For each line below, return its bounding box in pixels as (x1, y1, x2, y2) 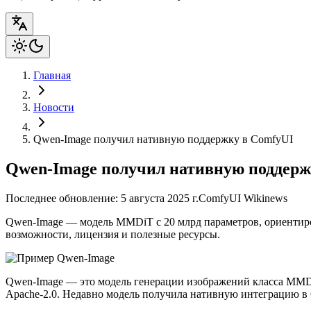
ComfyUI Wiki (199, 192, 264, 204)
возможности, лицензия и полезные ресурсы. (6, 228, 220, 240)
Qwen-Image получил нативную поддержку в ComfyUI (33, 133, 293, 145)
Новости (33, 101, 74, 113)
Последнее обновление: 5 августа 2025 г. (6, 192, 199, 204)
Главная (33, 69, 71, 81)
